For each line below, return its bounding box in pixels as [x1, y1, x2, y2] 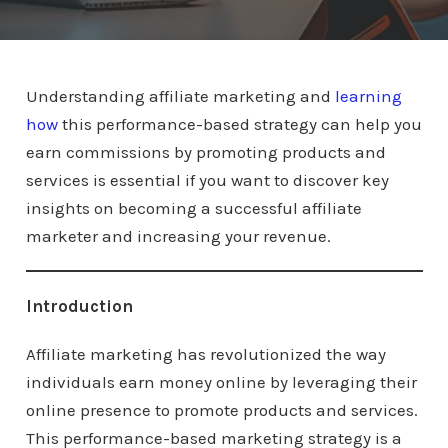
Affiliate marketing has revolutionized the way [25, 343, 386, 364]
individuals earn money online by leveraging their [25, 371, 417, 392]
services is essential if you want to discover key [25, 169, 389, 190]
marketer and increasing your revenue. [25, 225, 331, 246]
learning [334, 85, 402, 106]
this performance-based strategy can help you [57, 113, 422, 134]
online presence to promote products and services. [25, 399, 418, 420]
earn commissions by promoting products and [25, 141, 386, 162]
